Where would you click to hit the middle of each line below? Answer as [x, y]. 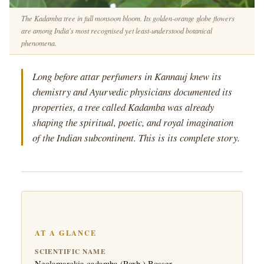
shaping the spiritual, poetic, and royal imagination [133, 123]
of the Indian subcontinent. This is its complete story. [136, 138]
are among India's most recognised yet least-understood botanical [117, 31]
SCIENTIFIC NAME [70, 251]
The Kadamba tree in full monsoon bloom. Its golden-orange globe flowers [128, 19]
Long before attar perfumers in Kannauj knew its [127, 77]
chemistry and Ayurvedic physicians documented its [132, 92]
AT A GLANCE [66, 232]
